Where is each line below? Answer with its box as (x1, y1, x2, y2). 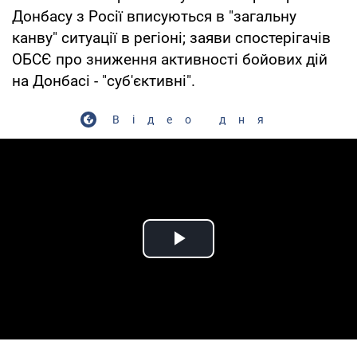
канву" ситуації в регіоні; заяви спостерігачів (12, 28, 331, 47)
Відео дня (112, 112, 277, 126)
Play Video (178, 243, 293, 270)
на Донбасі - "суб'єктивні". (12, 71, 195, 90)
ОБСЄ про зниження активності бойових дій (12, 49, 328, 69)
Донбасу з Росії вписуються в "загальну (12, 6, 296, 25)
